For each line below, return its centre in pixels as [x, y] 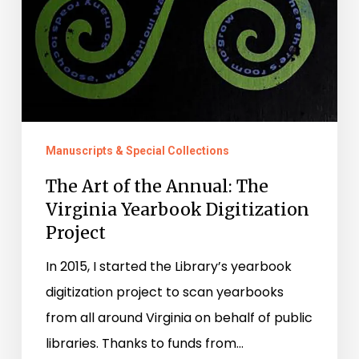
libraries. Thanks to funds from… [144, 343]
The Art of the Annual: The [157, 186]
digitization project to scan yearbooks [164, 292]
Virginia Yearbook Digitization [177, 209]
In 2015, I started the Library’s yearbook [168, 266]
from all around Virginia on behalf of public [179, 317]
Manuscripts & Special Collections [137, 150]
